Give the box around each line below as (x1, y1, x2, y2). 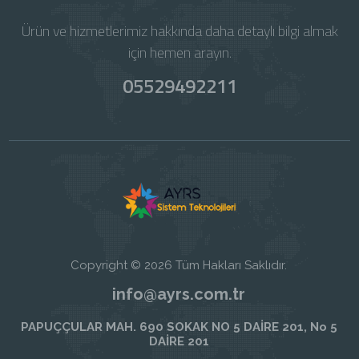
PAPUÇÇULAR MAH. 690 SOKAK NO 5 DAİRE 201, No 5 (20, 319, 337, 334)
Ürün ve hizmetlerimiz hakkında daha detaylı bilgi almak (21, 19, 338, 42)
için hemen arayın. (127, 41, 232, 63)
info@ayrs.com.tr (112, 284, 246, 304)
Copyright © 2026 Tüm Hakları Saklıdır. (71, 257, 288, 272)
